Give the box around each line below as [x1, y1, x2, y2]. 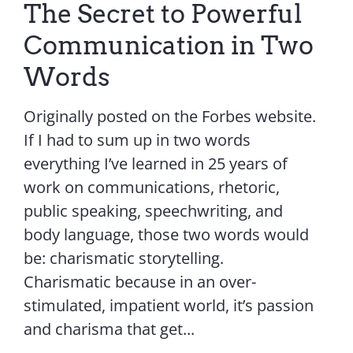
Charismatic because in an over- [23, 271, 256, 292]
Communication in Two [23, 30, 314, 61]
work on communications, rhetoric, [23, 176, 280, 198]
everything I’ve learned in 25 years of [23, 153, 288, 174]
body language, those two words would [23, 224, 309, 245]
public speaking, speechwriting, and [23, 200, 283, 221]
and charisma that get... [23, 318, 195, 340]
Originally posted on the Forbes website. [23, 106, 316, 127]
